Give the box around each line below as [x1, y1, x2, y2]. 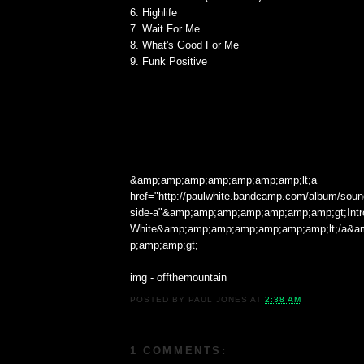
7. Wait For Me [130, 23, 200, 36]
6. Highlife [130, 6, 177, 19]
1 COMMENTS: [130, 344, 227, 357]
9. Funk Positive [130, 55, 207, 68]
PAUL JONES [188, 294, 249, 304]
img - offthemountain [130, 271, 227, 284]
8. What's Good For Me [130, 39, 239, 52]
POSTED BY [130, 294, 189, 304]
